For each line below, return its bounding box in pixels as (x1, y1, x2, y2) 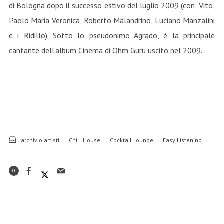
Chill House (68, 136, 100, 144)
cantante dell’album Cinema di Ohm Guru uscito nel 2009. (8, 45, 202, 55)
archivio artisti (20, 136, 59, 144)
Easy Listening (162, 136, 202, 144)
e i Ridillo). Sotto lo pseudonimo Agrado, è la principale (8, 30, 215, 40)
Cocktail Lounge (109, 136, 153, 144)
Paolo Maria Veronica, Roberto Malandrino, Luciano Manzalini (8, 15, 215, 25)
